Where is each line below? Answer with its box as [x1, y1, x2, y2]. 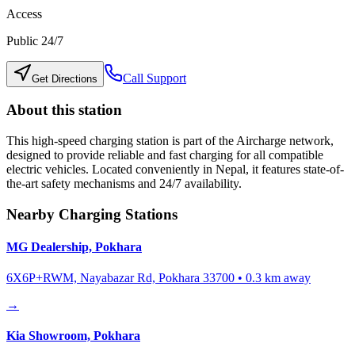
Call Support [123, 71, 186, 85]
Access [6, 6, 42, 21]
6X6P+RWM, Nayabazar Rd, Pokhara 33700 [6, 271, 235, 285]
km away [261, 271, 311, 285]
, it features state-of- [246, 162, 344, 176]
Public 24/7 [6, 33, 63, 48]
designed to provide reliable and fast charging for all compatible [6, 147, 323, 162]
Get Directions [32, 72, 97, 85]
